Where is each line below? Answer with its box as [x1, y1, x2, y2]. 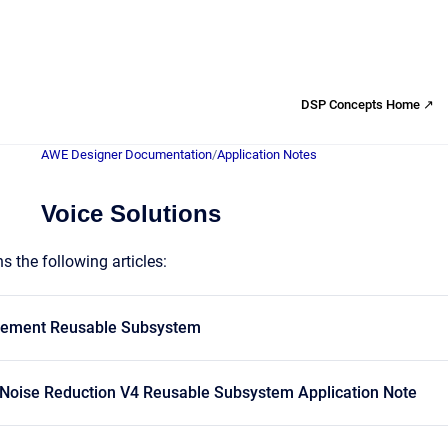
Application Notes [217, 147, 317, 162]
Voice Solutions [41, 200, 221, 227]
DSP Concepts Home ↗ [301, 96, 434, 112]
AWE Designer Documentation [41, 147, 212, 162]
